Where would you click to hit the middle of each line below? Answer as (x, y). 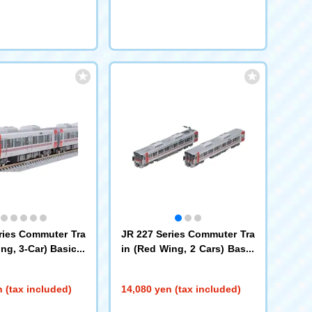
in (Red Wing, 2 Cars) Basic (188, 249)
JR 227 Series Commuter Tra (188, 234)
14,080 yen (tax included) (181, 289)
